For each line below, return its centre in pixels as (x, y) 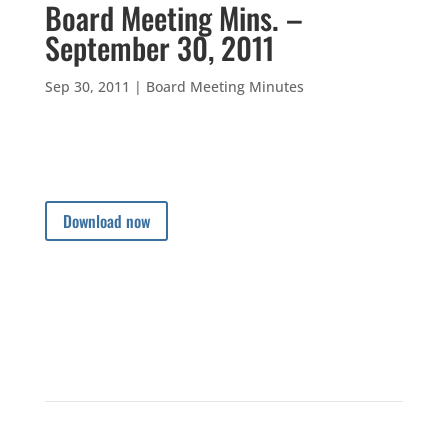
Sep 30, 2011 (87, 86)
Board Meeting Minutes (224, 86)
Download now (106, 220)
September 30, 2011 (159, 47)
